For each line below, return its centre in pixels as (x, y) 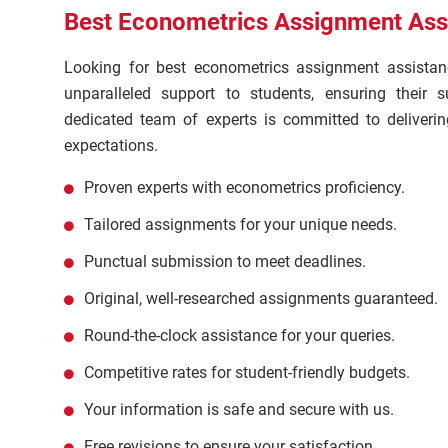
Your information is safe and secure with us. (239, 409)
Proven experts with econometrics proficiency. (244, 187)
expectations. (111, 145)
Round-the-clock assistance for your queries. (239, 335)
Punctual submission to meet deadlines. (225, 261)
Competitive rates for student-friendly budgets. (247, 372)
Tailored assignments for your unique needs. (240, 224)
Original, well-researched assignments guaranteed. (261, 298)
